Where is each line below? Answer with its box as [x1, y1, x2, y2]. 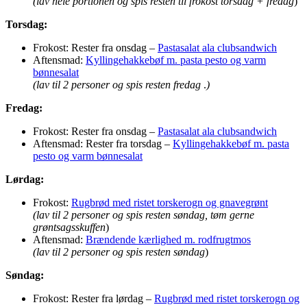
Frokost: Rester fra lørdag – [33, 292, 154, 304]
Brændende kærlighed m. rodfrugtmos [86, 233, 251, 245]
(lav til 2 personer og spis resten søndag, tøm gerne [33, 208, 254, 221]
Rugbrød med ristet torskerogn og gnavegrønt [71, 196, 268, 208]
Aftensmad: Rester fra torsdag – [33, 137, 173, 149]
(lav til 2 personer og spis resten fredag [33, 78, 204, 90]
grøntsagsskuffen [33, 221, 106, 233]
